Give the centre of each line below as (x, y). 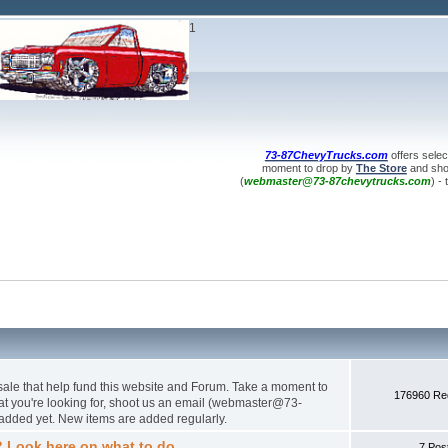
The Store (381, 168)
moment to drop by (308, 168)
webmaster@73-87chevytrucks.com (337, 181)
